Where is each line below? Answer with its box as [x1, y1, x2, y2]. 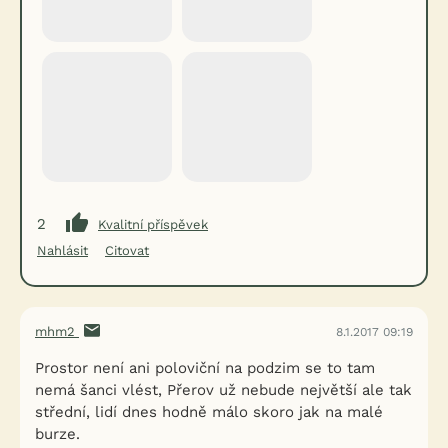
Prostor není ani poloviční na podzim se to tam [35, 359, 375, 377]
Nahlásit [37, 243, 88, 258]
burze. [35, 425, 80, 443]
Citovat [105, 243, 149, 258]
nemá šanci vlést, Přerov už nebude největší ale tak [35, 381, 412, 399]
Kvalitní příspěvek [98, 216, 208, 232]
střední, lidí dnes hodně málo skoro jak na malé [35, 403, 383, 421]
